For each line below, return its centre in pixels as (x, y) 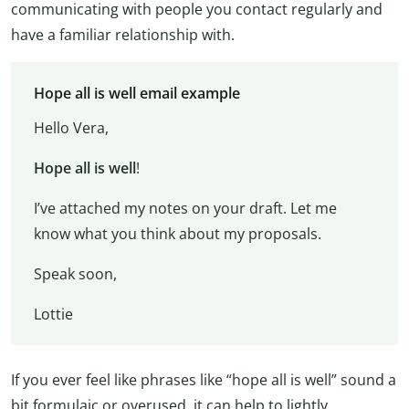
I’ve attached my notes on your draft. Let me (185, 208)
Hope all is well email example (136, 93)
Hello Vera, (71, 127)
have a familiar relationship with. (123, 34)
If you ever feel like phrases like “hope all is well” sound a (204, 380)
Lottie (53, 314)
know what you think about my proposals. (177, 233)
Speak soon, (75, 273)
